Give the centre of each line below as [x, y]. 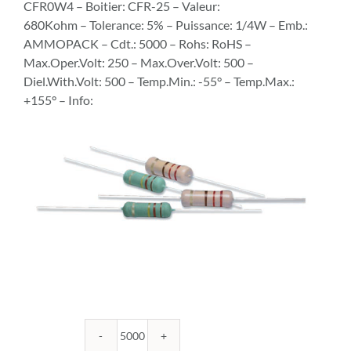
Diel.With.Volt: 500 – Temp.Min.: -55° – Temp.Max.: [159, 81]
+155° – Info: [58, 100]
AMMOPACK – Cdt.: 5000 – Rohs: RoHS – [138, 43]
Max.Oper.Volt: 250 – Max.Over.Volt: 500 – [139, 62]
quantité [150, 342]
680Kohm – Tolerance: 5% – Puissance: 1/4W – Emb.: [166, 25]
